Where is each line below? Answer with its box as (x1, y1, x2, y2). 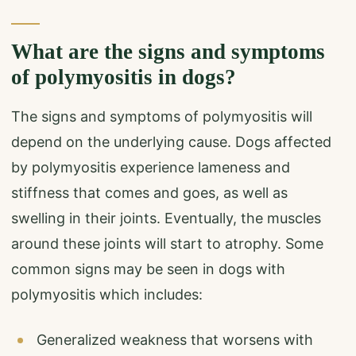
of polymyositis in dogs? (11, 64, 236, 89)
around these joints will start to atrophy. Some (11, 234, 323, 252)
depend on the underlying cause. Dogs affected (11, 133, 331, 150)
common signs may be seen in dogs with (11, 260, 285, 277)
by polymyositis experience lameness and (11, 158, 290, 176)
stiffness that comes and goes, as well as (11, 184, 288, 201)
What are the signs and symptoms (11, 39, 325, 64)
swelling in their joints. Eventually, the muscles (11, 209, 321, 226)
